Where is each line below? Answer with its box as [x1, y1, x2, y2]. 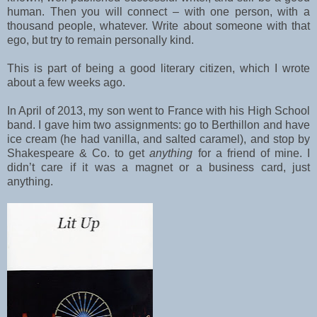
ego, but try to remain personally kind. [7, 34, 194, 47]
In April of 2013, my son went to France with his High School [7, 105, 310, 117]
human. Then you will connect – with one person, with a [7, 6, 310, 18]
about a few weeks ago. [7, 76, 125, 89]
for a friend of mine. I [192, 147, 311, 160]
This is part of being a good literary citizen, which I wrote [7, 62, 310, 75]
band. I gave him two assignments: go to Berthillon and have [7, 119, 310, 132]
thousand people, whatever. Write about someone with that [7, 20, 310, 33]
